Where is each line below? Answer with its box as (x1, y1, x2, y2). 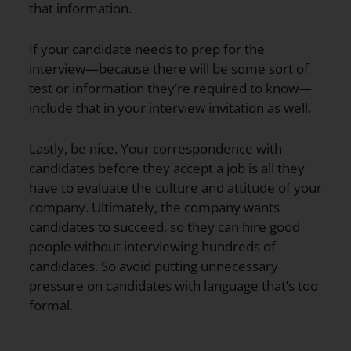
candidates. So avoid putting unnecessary (29, 257, 278, 276)
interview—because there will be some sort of (29, 59, 309, 78)
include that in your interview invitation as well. (29, 98, 311, 117)
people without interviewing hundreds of (29, 237, 276, 256)
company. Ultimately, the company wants (29, 198, 280, 217)
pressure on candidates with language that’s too (29, 277, 318, 295)
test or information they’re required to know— (29, 78, 312, 97)
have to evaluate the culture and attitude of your (29, 179, 322, 197)
